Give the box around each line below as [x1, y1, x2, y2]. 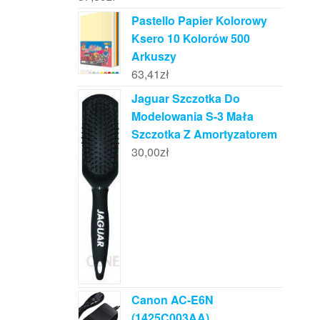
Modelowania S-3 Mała [131, 108, 254, 125]
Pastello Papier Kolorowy [131, 12, 267, 29]
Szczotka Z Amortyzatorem [131, 126, 277, 143]
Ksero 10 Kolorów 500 [131, 30, 250, 47]
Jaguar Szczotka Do [131, 90, 240, 107]
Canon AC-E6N [131, 291, 214, 308]
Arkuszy [131, 48, 176, 65]
